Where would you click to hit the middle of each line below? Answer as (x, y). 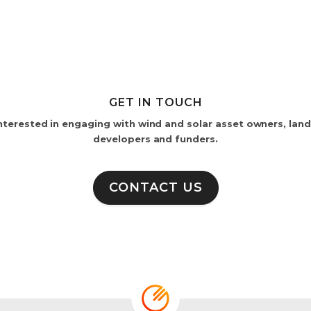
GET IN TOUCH (155, 102)
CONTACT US (155, 187)
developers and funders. (155, 139)
